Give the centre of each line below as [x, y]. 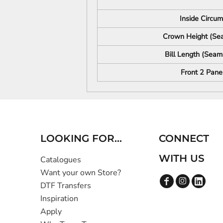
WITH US [182, 158]
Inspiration [59, 198]
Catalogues [61, 160]
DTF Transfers [66, 185]
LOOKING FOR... [81, 138]
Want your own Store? [81, 172]
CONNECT [184, 138]
